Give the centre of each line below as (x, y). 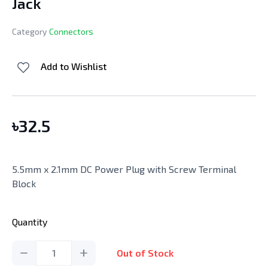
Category (29, 31)
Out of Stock (145, 252)
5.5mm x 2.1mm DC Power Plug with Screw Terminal (124, 169)
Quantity (30, 221)
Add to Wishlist (74, 66)
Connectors (71, 31)
